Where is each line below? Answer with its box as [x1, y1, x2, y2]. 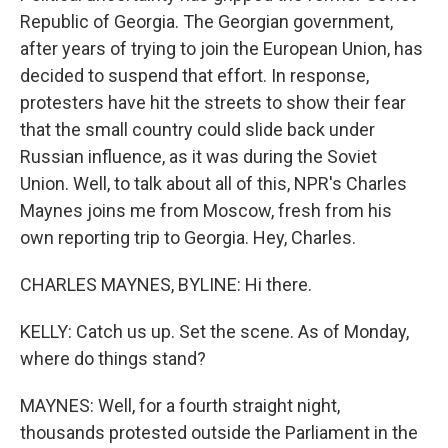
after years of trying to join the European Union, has [20, 38, 423, 59]
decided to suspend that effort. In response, [20, 65, 369, 86]
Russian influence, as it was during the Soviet [20, 146, 377, 167]
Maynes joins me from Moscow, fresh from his [20, 200, 392, 221]
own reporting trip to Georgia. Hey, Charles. [20, 227, 356, 248]
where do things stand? [20, 348, 206, 369]
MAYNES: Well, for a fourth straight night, [20, 395, 340, 416]
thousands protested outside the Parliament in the [20, 422, 418, 443]
